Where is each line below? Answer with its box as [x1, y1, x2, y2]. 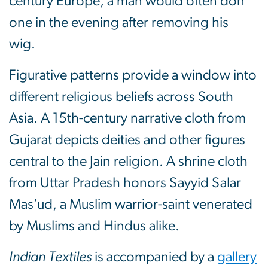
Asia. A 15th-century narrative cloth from [9, 111, 246, 126]
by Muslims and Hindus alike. [9, 219, 179, 234]
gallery [217, 250, 257, 265]
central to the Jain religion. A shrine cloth [9, 154, 248, 169]
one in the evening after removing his [9, 16, 229, 31]
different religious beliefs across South [9, 90, 233, 105]
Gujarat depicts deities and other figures [9, 133, 245, 148]
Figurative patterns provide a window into [9, 68, 257, 83]
